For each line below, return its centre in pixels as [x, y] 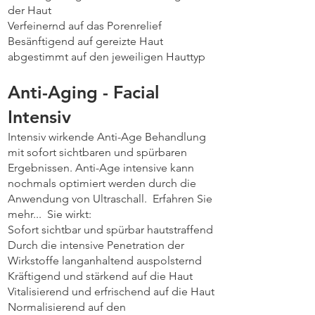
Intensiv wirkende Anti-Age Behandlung [107, 137]
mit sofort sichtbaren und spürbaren [97, 152]
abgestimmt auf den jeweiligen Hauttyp [107, 57]
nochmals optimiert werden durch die [102, 183]
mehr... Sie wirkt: [50, 214]
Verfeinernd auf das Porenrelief [85, 26]
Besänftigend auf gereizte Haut [85, 41]
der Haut [30, 10]
